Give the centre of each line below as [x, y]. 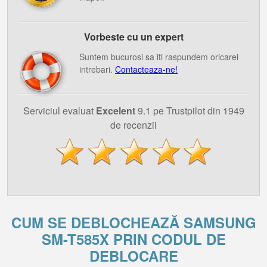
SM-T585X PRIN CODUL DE [133, 239]
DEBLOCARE [133, 256]
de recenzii [133, 125]
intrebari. [97, 69]
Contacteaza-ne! [146, 69]
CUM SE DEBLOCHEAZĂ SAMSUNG [133, 222]
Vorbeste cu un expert [133, 37]
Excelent [115, 111]
